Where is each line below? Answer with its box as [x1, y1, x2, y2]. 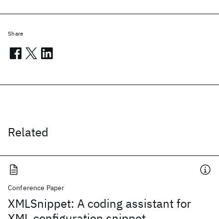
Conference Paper [8, 183, 65, 192]
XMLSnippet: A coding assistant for [8, 196, 191, 211]
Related [8, 124, 48, 140]
